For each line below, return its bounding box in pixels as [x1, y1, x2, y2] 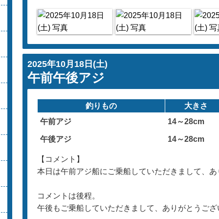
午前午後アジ [27, 70, 105, 85]
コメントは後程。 [37, 192, 100, 200]
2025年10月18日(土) [27, 59, 108, 69]
